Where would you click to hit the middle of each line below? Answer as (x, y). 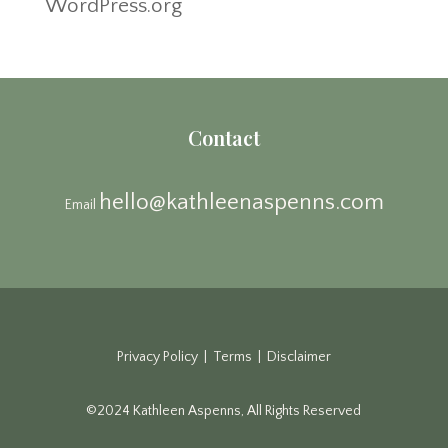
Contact (224, 138)
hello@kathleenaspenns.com (241, 202)
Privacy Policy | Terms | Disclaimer (223, 357)
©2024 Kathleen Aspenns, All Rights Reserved (224, 411)
